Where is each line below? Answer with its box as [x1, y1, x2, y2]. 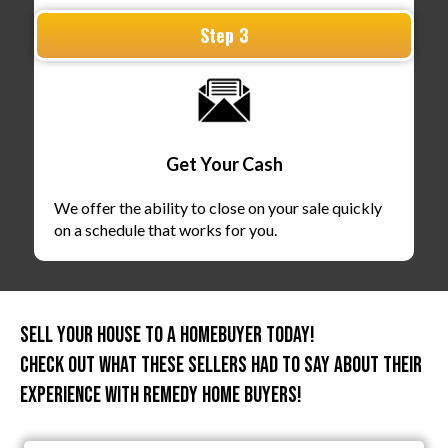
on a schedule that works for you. [54, 220, 277, 240]
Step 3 [199, 22, 249, 49]
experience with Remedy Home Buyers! [20, 382, 302, 410]
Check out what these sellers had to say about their [20, 352, 422, 380]
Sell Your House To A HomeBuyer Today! [20, 322, 315, 350]
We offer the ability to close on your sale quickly [54, 198, 382, 218]
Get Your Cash [165, 153, 283, 176]
